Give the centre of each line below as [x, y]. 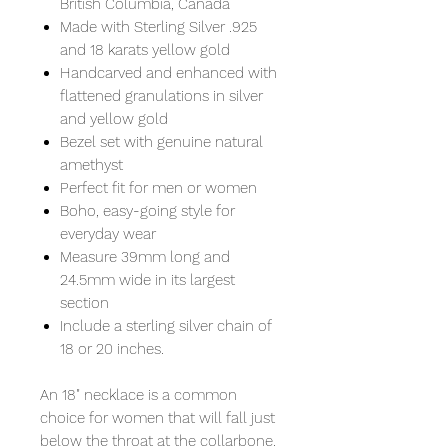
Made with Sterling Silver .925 [158, 26]
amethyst [91, 164]
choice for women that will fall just [157, 417]
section [84, 302]
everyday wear [108, 233]
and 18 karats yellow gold [145, 49]
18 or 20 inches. [112, 348]
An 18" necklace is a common [138, 394]
